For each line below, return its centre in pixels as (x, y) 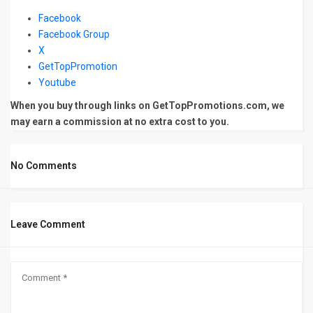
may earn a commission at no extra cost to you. (120, 122)
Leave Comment (48, 225)
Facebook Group (74, 35)
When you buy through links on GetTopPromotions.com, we (147, 106)
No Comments (44, 166)
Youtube (58, 83)
